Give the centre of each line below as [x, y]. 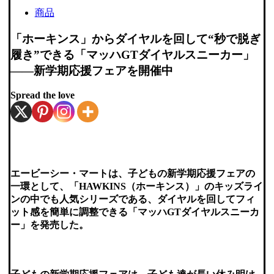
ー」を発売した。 [49, 224]
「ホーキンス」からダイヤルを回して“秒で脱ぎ [135, 39]
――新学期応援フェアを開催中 [91, 70]
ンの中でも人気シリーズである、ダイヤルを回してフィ [132, 199]
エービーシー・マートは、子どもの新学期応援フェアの [132, 173]
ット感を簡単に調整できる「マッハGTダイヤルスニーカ [135, 212]
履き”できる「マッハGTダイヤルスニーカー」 [132, 54]
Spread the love [42, 95]
